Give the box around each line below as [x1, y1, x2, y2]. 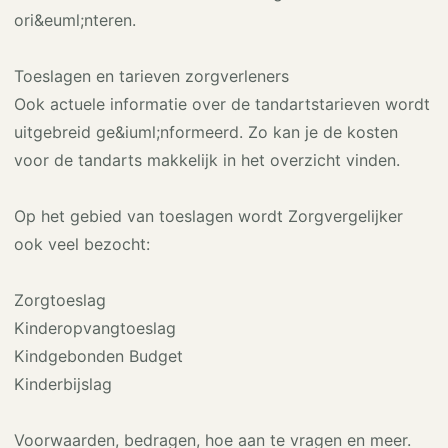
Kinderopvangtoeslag [14, 318, 176, 338]
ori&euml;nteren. [14, 10, 136, 30]
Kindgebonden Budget [14, 346, 183, 366]
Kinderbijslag [14, 374, 112, 394]
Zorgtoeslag [14, 290, 106, 310]
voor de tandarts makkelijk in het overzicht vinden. [14, 150, 400, 170]
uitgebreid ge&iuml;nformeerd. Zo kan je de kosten [14, 122, 398, 142]
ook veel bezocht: [14, 234, 150, 254]
